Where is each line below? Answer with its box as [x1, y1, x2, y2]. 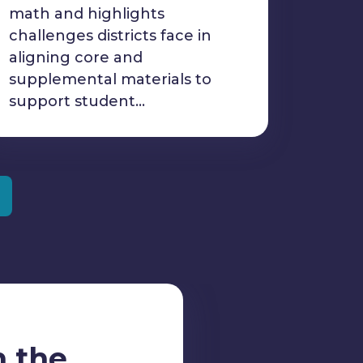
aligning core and [9, 49, 143, 66]
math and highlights [9, 5, 164, 23]
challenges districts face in [9, 27, 211, 45]
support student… [9, 92, 145, 110]
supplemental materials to [9, 70, 211, 88]
